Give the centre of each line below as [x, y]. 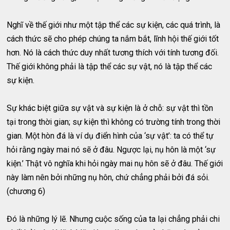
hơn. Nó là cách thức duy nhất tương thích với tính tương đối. [113, 53]
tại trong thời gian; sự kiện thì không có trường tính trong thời [114, 122]
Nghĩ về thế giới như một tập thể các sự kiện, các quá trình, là [114, 25]
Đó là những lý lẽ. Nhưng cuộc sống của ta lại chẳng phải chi [113, 219]
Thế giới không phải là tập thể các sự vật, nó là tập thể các [110, 67]
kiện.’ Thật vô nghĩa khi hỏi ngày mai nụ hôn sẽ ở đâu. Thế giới [115, 164]
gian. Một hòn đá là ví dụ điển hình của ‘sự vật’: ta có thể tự [110, 136]
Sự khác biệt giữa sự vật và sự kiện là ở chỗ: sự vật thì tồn [110, 108]
